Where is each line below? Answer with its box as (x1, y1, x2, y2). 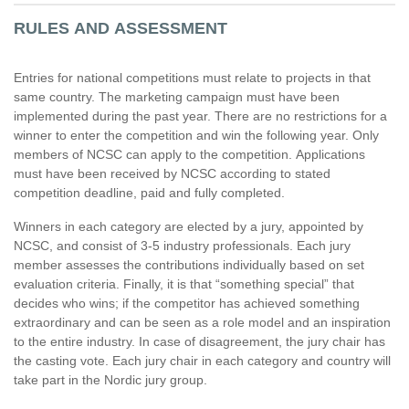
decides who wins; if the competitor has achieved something (14, 296, 360, 310)
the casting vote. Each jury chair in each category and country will (14, 353, 391, 368)
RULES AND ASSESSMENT (14, 19, 227, 37)
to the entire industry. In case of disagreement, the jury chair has (14, 334, 385, 349)
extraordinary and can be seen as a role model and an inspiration (14, 315, 391, 330)
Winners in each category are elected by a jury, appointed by (14, 219, 363, 234)
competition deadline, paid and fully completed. (14, 185, 285, 200)
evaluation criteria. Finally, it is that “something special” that (14, 277, 354, 291)
